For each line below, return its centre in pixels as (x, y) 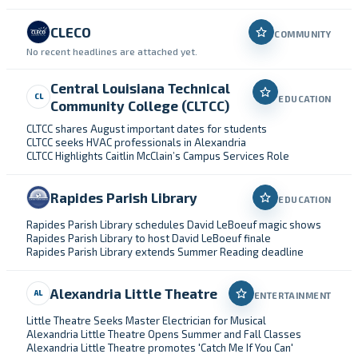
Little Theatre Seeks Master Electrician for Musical (146, 320)
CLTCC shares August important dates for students (147, 129)
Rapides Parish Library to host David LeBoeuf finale (149, 238)
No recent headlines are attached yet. (112, 51)
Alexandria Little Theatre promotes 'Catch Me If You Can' (160, 348)
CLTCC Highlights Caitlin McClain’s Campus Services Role (158, 156)
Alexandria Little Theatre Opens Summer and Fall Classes (164, 334)
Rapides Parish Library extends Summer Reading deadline (165, 252)
